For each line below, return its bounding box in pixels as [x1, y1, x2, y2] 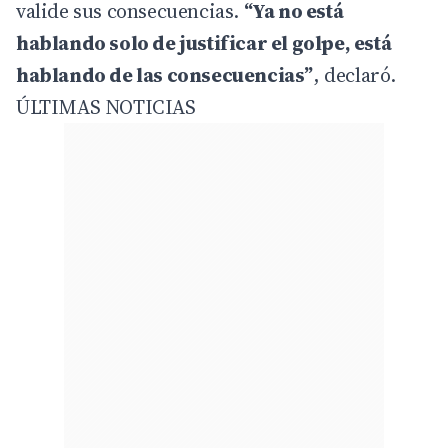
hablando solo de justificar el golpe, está [16, 28, 392, 57]
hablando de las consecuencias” [16, 60, 314, 89]
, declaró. [313, 60, 397, 89]
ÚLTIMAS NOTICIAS [16, 92, 196, 121]
